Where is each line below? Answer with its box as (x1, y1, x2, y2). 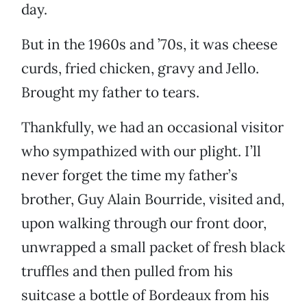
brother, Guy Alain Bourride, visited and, (21, 190, 284, 209)
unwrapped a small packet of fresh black (21, 238, 285, 257)
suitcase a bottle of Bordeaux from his (21, 286, 269, 305)
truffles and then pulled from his (21, 262, 233, 281)
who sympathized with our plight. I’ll (21, 142, 261, 161)
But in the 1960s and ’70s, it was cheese (21, 35, 278, 54)
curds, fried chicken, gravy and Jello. (21, 59, 259, 78)
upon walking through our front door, (21, 214, 267, 233)
